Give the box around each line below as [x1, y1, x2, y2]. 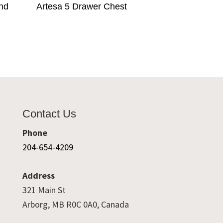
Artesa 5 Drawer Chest [36, 1, 127, 12]
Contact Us [22, 108, 76, 120]
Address [22, 170, 55, 182]
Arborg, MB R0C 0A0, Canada [22, 199, 129, 211]
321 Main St [22, 184, 66, 196]
